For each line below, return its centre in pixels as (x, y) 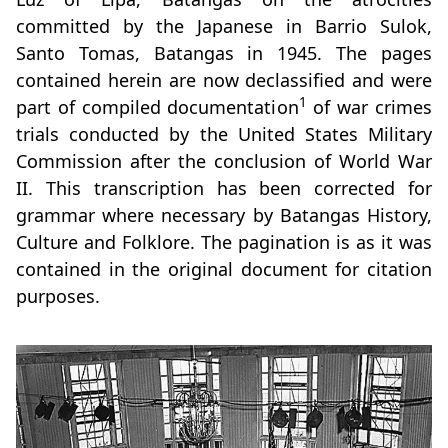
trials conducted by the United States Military (224, 134)
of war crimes (369, 107)
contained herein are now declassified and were (224, 80)
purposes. (58, 296)
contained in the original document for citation (224, 269)
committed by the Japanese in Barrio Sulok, (224, 26)
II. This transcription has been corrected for (224, 188)
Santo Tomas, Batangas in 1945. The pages (224, 53)
